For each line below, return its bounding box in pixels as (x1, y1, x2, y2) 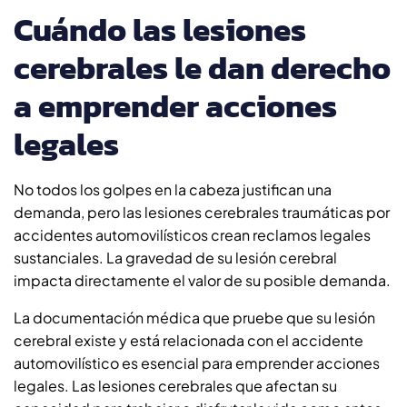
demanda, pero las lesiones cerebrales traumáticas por (14, 202, 390, 222)
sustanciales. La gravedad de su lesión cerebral (14, 247, 337, 267)
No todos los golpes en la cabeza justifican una (14, 179, 332, 199)
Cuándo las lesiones (14, 5, 306, 54)
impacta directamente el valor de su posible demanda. (14, 270, 391, 290)
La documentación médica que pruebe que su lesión (14, 307, 375, 327)
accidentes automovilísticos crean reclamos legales (14, 224, 371, 244)
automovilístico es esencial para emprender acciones (14, 352, 380, 372)
